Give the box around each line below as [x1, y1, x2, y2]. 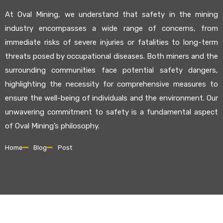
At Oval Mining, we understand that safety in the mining [5, 10, 218, 19]
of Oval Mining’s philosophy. [5, 121, 100, 130]
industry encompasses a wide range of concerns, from [5, 24, 218, 33]
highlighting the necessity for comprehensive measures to [5, 80, 218, 89]
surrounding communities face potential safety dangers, [5, 66, 218, 75]
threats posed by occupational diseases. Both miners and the [5, 52, 218, 61]
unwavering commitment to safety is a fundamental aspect [5, 108, 218, 116]
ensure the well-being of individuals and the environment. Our [5, 94, 218, 103]
